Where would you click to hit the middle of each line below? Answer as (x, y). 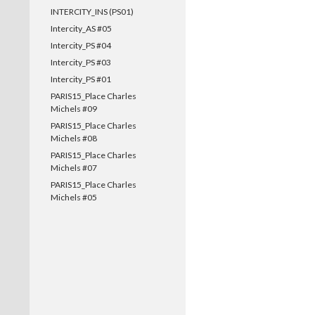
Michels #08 (74, 138)
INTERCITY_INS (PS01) (92, 12)
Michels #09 (74, 109)
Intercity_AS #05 (81, 28)
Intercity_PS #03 (81, 62)
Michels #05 (74, 197)
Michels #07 (74, 168)
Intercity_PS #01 (81, 79)
